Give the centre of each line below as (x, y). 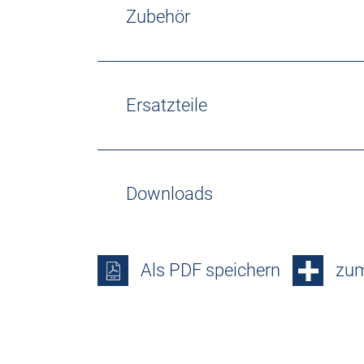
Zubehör (158, 17)
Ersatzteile (167, 105)
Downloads (169, 194)
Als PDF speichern (210, 270)
